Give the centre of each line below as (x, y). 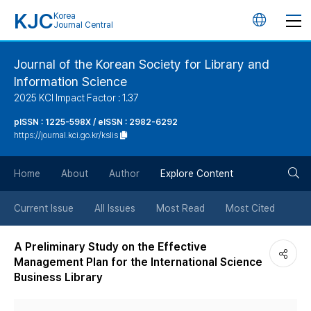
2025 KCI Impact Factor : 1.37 (76, 98)
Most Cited (250, 208)
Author (124, 174)
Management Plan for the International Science (138, 262)
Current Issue (44, 208)
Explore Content (197, 174)
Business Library (58, 277)
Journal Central (83, 25)
